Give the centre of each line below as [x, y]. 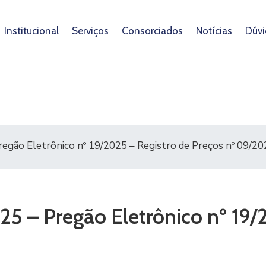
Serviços [90, 31]
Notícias [214, 31]
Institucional [31, 31]
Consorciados [152, 31]
